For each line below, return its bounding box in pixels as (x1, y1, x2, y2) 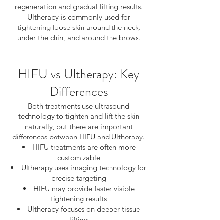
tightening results (51, 194, 107, 203)
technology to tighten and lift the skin (18, 111, 139, 121)
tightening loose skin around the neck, (17, 23, 140, 32)
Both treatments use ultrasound (28, 101, 129, 110)
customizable (57, 153, 100, 162)
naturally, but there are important (25, 122, 133, 131)
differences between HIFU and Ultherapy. (12, 132, 145, 141)
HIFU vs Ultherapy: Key (18, 65, 139, 83)
